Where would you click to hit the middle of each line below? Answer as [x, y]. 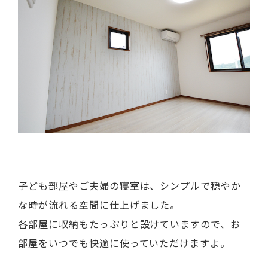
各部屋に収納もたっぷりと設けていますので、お [130, 223]
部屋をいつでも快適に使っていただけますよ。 [124, 243]
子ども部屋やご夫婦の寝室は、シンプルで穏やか [130, 185]
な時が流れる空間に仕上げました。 [99, 204]
